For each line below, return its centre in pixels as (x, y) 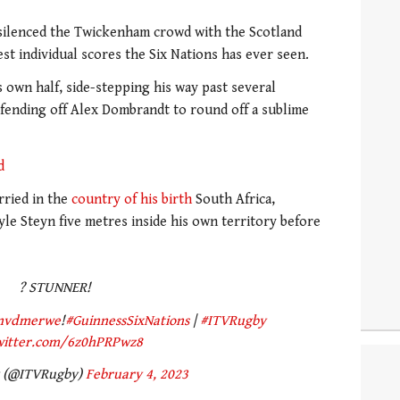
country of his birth (132, 200)
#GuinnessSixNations (127, 321)
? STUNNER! (55, 288)
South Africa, (233, 200)
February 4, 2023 (137, 375)
